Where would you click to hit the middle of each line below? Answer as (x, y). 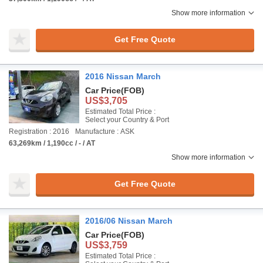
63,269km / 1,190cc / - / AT (52, 143)
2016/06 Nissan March (129, 221)
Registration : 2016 (39, 131)
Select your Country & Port (127, 120)
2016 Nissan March (123, 76)
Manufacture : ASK (105, 131)
